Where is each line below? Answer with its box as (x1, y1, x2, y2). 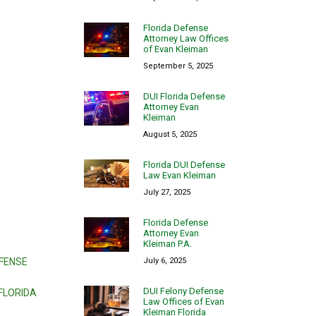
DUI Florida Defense (143, 90, 226, 102)
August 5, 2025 (143, 129, 197, 139)
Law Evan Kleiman (143, 169, 217, 181)
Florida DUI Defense (143, 159, 226, 170)
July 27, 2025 (143, 187, 191, 197)
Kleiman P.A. (143, 238, 193, 249)
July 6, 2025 (143, 255, 187, 265)
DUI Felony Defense (143, 285, 224, 296)
